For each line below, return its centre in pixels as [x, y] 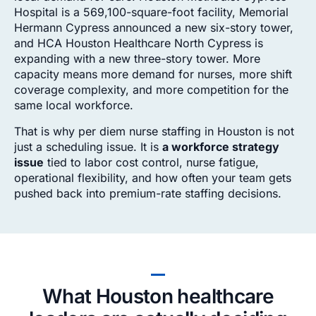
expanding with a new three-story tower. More [137, 59]
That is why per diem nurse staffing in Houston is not [154, 131]
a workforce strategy [221, 146]
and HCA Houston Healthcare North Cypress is [139, 43]
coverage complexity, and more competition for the [151, 90]
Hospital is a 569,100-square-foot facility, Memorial [151, 12]
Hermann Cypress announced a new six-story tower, [154, 28]
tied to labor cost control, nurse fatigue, [151, 162]
